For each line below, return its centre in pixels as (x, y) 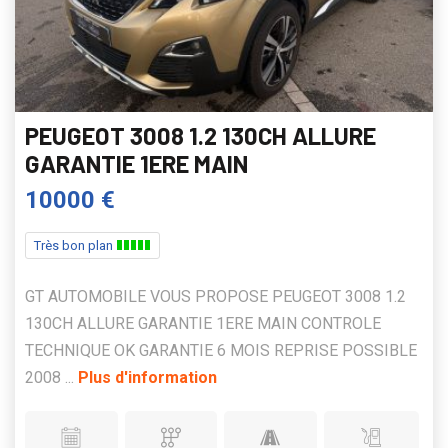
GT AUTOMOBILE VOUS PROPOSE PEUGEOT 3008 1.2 (215, 296)
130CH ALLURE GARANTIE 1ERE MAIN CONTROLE (203, 323)
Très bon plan (75, 245)
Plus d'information (147, 377)
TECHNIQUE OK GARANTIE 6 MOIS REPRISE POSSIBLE (221, 350)
